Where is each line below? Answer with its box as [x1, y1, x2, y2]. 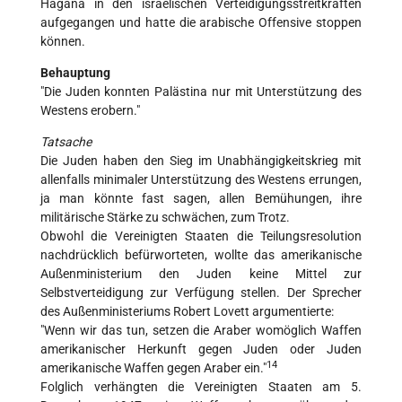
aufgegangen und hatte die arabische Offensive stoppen [40, 15, 362, 31]
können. [40, 34, 85, 49]
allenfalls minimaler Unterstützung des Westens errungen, [40, 172, 362, 188]
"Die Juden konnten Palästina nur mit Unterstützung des [40, 84, 362, 100]
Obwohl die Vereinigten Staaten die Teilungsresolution [40, 229, 362, 244]
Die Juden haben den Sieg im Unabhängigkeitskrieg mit [40, 153, 362, 169]
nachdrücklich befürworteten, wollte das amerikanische [40, 248, 362, 263]
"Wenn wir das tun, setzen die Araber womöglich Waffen [40, 323, 362, 338]
